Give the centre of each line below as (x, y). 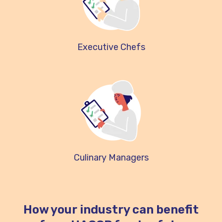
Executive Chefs (111, 47)
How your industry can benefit (111, 210)
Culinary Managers (111, 158)
